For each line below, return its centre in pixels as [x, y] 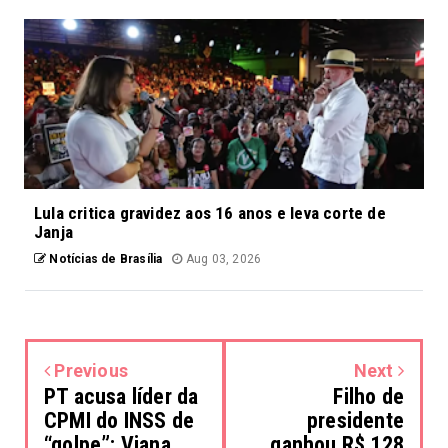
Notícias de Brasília [104, 259]
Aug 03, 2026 [222, 259]
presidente [355, 421]
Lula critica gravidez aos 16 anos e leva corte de [210, 213]
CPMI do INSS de [119, 421]
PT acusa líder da [121, 397]
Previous [89, 371]
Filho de [368, 397]
